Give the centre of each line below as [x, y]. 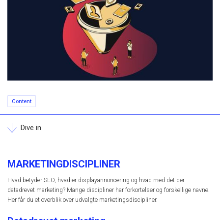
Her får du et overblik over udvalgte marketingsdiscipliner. [82, 200]
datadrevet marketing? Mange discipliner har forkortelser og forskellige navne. [109, 190]
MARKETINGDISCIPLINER [64, 164]
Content [22, 101]
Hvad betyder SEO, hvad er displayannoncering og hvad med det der [96, 180]
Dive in [31, 127]
